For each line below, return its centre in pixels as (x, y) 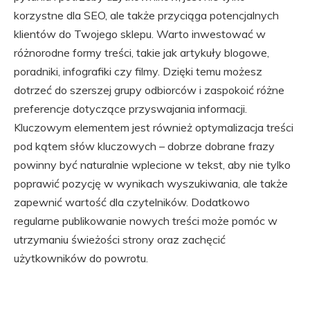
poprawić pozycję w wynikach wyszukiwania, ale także (151, 183)
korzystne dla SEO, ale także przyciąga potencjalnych (146, 15)
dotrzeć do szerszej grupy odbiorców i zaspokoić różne (149, 90)
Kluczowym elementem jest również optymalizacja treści (154, 127)
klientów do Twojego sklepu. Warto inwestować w (140, 34)
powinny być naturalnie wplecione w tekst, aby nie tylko (152, 165)
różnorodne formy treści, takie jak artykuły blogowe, (142, 53)
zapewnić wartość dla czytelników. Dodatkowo (132, 202)
